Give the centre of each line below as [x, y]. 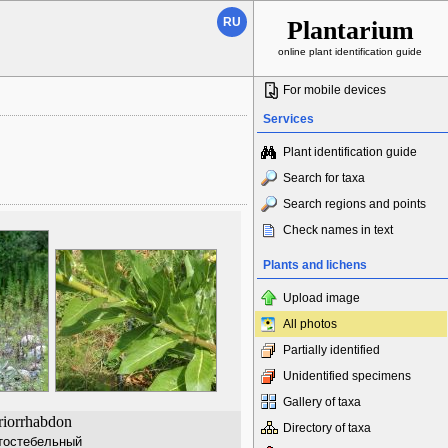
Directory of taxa [327, 428]
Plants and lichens [315, 265]
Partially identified [331, 350]
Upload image [321, 298]
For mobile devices [334, 90]
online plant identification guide [350, 51]
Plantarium [350, 30]
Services [288, 119]
